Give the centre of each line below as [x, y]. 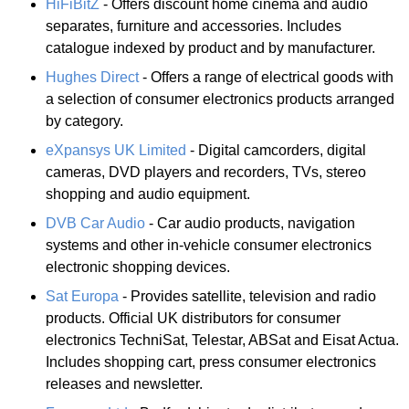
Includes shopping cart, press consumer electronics [211, 362]
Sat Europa [82, 296]
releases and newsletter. [124, 383]
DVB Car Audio [95, 223]
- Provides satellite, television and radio [247, 296]
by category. [84, 121]
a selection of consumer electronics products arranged [220, 99]
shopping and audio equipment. [148, 194]
